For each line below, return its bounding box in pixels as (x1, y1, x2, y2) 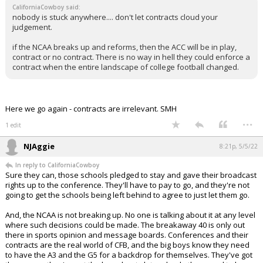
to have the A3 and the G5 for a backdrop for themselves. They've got (5, 249, 252, 261)
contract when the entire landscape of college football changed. (12, 62, 239, 73)
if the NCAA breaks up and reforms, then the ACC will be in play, (12, 42, 237, 53)
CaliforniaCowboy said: (12, 3, 80, 12)
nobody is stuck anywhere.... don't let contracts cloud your (12, 12, 218, 23)
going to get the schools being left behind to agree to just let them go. (5, 190, 249, 201)
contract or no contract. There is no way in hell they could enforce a (12, 52, 250, 63)
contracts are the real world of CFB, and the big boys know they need (5, 240, 249, 251)
